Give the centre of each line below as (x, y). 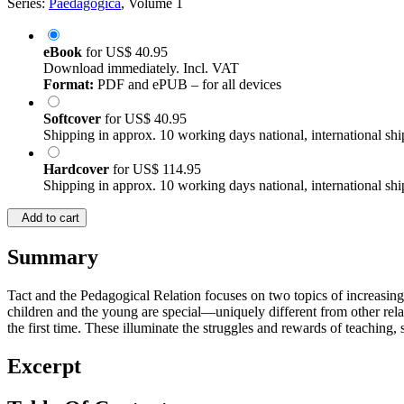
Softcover (74, 119)
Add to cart (47, 218)
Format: (69, 85)
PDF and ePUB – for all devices (188, 85)
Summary (53, 257)
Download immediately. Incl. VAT (141, 69)
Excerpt (44, 367)
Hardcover (78, 170)
